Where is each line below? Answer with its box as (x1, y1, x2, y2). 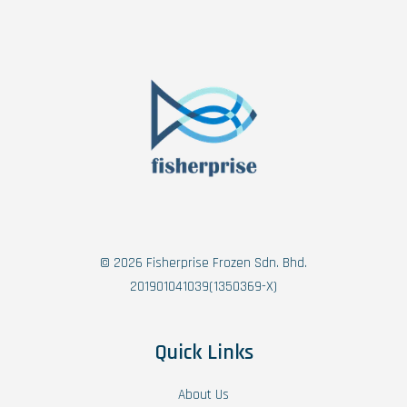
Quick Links (154, 339, 253, 367)
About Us (178, 386, 229, 404)
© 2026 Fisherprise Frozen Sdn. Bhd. (100, 254, 307, 273)
